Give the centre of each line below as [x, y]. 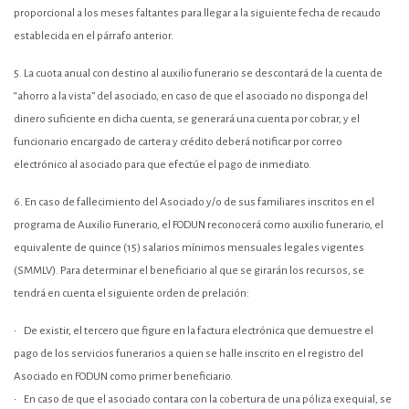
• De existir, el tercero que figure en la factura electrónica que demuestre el [194, 331]
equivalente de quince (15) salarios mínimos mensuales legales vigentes [189, 248]
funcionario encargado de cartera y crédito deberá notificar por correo [178, 142]
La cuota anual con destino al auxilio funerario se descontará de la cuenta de [202, 73]
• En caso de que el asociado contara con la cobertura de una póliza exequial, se [203, 399]
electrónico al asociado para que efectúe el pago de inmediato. [163, 165]
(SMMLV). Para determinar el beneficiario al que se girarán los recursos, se [189, 271]
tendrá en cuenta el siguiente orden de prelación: [131, 294]
